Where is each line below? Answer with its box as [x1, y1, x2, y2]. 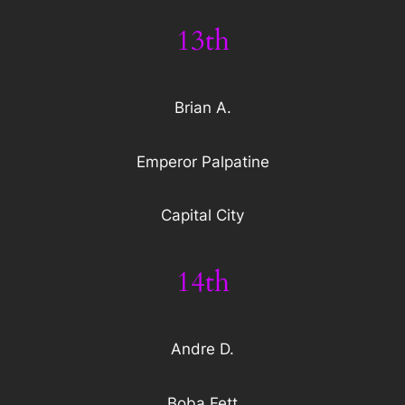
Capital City [161, 206, 244, 225]
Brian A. [174, 99, 231, 118]
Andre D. [171, 340, 234, 359]
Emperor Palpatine [136, 152, 269, 171]
